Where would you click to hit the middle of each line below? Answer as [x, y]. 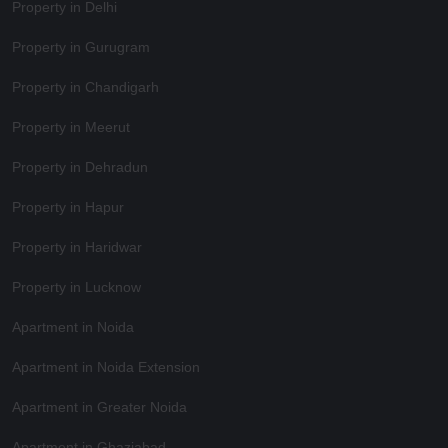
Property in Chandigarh [85, 87]
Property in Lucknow [76, 287]
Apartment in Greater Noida [99, 407]
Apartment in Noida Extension [106, 367]
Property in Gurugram [81, 47]
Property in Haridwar [77, 247]
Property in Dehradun [80, 167]
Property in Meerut [71, 127]
